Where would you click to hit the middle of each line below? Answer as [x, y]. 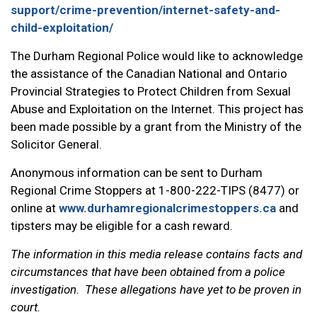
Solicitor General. [56, 144]
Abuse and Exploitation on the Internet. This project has [157, 109]
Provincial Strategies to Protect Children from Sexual [151, 91]
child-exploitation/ [62, 28]
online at [35, 208]
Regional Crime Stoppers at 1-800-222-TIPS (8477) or [155, 190]
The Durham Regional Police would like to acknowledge [157, 56]
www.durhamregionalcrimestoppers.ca [167, 208]
